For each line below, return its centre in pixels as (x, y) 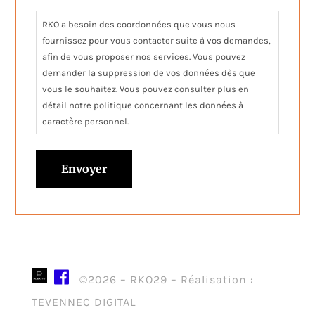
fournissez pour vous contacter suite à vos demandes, (157, 40)
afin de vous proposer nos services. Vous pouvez (144, 56)
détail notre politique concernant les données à (143, 105)
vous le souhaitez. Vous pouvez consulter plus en (146, 89)
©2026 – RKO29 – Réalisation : (165, 280)
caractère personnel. (86, 121)
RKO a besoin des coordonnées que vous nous (139, 24)
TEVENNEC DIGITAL (83, 302)
